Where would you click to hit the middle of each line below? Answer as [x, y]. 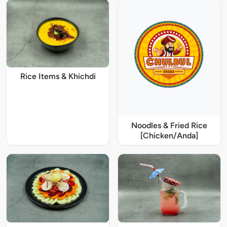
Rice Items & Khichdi [58, 76]
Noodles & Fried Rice [169, 125]
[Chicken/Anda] [169, 135]
